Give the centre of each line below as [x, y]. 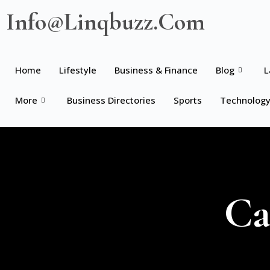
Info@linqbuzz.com [105, 22]
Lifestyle [78, 70]
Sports [188, 100]
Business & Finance [156, 70]
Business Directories [111, 100]
